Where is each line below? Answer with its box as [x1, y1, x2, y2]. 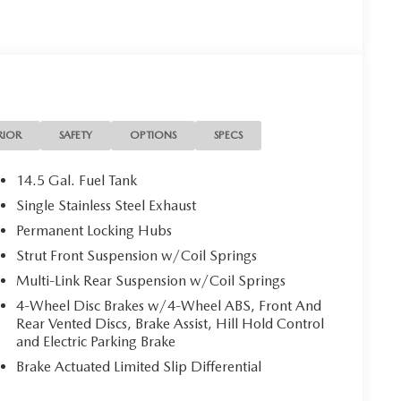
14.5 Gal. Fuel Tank [16, 171, 138, 189]
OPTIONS [130, 128, 177, 141]
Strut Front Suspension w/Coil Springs [16, 246, 258, 264]
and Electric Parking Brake [16, 332, 176, 350]
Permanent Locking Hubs [16, 221, 173, 239]
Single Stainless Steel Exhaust [16, 196, 197, 214]
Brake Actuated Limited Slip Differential [16, 357, 262, 375]
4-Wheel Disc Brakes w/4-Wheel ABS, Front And [16, 296, 322, 314]
